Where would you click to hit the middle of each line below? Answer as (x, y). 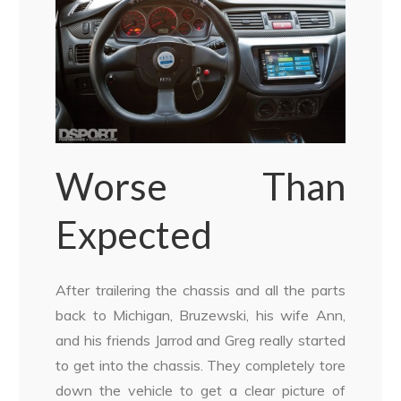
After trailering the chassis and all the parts (200, 290)
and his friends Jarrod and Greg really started (200, 341)
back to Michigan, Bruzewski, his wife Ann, (200, 316)
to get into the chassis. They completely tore (200, 366)
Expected (134, 235)
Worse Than (200, 187)
